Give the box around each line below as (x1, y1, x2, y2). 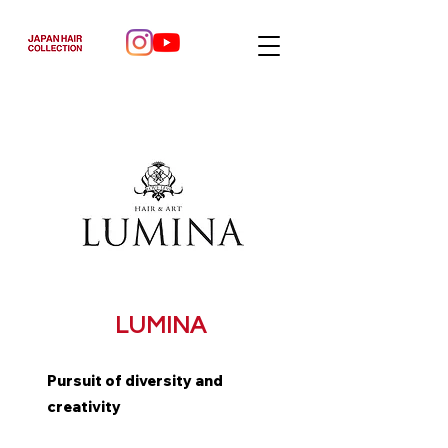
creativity (47, 397, 121, 416)
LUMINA (114, 313, 206, 338)
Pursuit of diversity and (47, 371, 223, 390)
